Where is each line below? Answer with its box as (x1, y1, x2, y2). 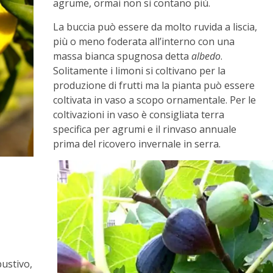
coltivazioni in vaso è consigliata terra (53, 108, 225, 122)
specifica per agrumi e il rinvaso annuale (53, 122, 237, 136)
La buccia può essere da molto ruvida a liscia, (53, 20, 258, 34)
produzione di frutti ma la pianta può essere (53, 79, 255, 93)
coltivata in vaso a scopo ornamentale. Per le (53, 93, 257, 107)
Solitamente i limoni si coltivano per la (53, 64, 226, 78)
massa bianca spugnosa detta (53, 49, 192, 63)
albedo (191, 49, 221, 63)
